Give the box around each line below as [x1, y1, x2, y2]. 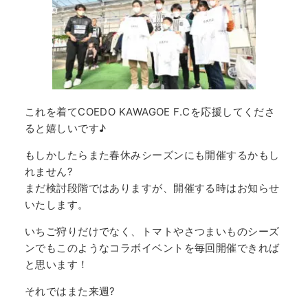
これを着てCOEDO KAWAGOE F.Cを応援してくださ [24, 104, 276, 118]
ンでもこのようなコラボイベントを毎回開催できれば [24, 241, 280, 254]
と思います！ [24, 257, 89, 271]
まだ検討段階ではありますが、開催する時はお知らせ [24, 181, 280, 195]
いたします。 [24, 197, 89, 211]
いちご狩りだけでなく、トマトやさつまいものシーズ [24, 224, 280, 238]
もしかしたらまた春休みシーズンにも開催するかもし [24, 148, 280, 162]
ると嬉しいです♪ [24, 121, 107, 135]
